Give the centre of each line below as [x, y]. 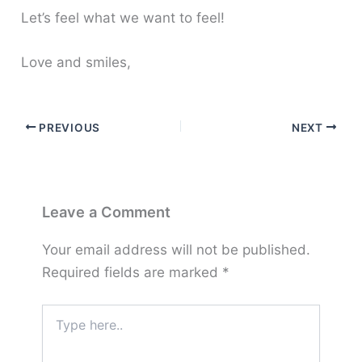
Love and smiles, [76, 63]
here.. [56, 327]
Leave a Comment [106, 211]
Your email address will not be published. [176, 250]
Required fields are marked [132, 273]
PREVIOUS [68, 127]
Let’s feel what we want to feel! [123, 18]
